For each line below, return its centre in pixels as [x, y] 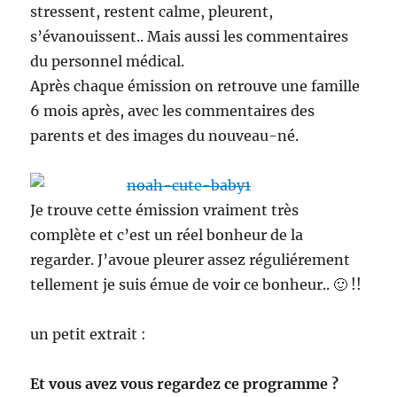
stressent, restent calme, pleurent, [152, 12]
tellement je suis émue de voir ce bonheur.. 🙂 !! [196, 285]
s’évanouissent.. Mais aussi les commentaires [190, 37]
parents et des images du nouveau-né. [165, 136]
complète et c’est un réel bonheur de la [167, 235]
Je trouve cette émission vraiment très [165, 210]
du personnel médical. [108, 62]
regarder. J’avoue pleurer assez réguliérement [191, 260]
